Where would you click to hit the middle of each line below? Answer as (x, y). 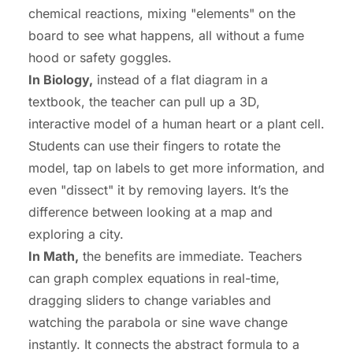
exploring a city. (76, 234)
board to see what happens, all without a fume (166, 36)
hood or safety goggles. (100, 58)
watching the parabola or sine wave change (158, 323)
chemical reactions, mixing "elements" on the (162, 14)
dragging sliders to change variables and (150, 301)
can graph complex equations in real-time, (154, 279)
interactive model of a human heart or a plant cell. (176, 124)
